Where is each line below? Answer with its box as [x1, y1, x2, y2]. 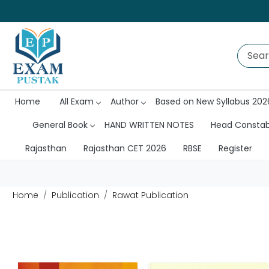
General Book [32, 118, 88, 131]
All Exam [59, 95, 94, 108]
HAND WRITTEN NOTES [104, 118, 194, 131]
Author [110, 95, 139, 108]
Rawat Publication [112, 189, 189, 201]
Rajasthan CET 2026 [83, 142, 166, 154]
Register [218, 142, 252, 154]
